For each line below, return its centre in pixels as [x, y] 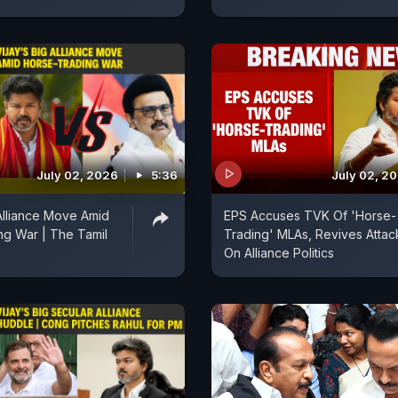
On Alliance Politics [279, 252]
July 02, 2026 [77, 175]
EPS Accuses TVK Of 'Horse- [310, 215]
